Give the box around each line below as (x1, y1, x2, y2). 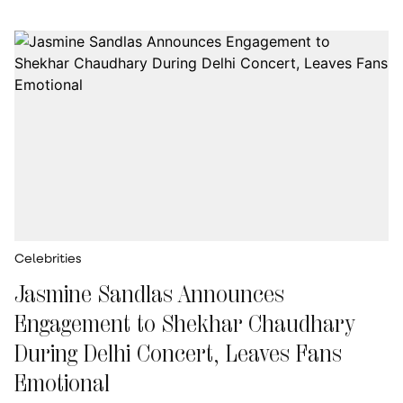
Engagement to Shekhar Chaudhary (14, 308, 354, 338)
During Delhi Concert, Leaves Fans (14, 337, 342, 368)
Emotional (14, 367, 110, 398)
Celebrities (14, 250, 82, 266)
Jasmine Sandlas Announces (14, 278, 284, 309)
